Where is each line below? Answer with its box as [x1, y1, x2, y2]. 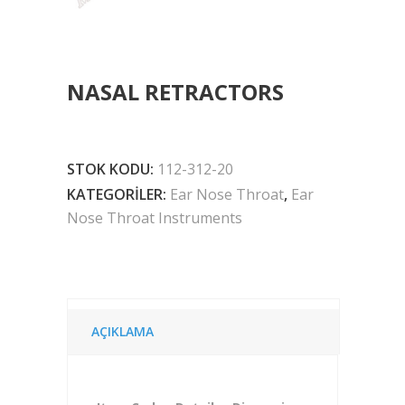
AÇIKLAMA [91, 323, 154, 340]
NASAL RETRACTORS [67, 77, 284, 107]
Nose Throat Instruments [67, 208, 242, 228]
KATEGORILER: [67, 184, 170, 204]
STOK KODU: [67, 159, 157, 179]
